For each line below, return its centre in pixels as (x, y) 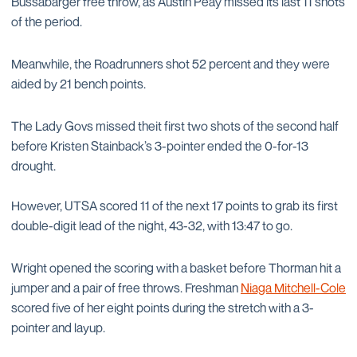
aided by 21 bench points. (78, 84)
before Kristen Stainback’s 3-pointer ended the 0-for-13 (160, 146)
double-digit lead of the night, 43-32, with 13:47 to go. (152, 226)
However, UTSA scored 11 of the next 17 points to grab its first (175, 206)
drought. (33, 166)
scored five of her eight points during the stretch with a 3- (163, 308)
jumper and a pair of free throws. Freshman (126, 288)
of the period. (47, 22)
